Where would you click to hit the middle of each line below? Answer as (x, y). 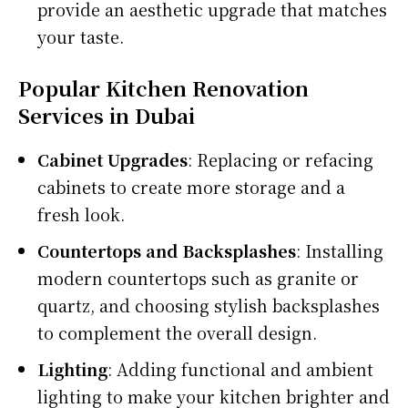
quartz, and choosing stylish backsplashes (209, 305)
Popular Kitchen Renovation (163, 87)
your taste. (81, 36)
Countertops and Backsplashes (167, 250)
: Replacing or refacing (280, 159)
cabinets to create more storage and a (191, 186)
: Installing (340, 250)
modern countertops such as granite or (198, 277)
